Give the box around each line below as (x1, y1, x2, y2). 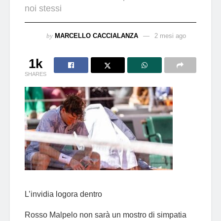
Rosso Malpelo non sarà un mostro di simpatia (25, 210, 188, 219)
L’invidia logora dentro (25, 189, 102, 198)
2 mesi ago (154, 32, 186, 39)
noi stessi (25, 3, 62, 13)
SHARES (25, 71, 46, 77)
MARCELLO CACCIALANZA (55, 32, 138, 39)
